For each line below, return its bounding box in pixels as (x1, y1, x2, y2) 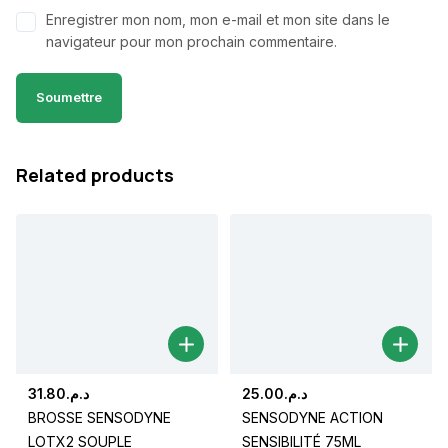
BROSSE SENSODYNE (28, 409, 171, 427)
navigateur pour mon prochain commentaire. (46, 32, 337, 50)
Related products (16, 162, 174, 187)
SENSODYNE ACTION (242, 409, 383, 427)
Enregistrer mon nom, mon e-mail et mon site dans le (46, 10, 390, 28)
